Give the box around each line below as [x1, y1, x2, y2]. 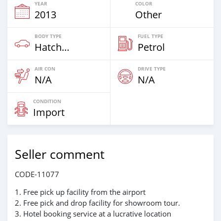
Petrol [138, 40, 165, 54]
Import [33, 106, 65, 119]
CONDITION [33, 98, 61, 105]
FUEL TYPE [138, 33, 163, 39]
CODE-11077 [15, 169, 59, 179]
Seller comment [15, 146, 105, 162]
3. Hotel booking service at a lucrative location [15, 209, 171, 219]
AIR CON [35, 65, 55, 72]
